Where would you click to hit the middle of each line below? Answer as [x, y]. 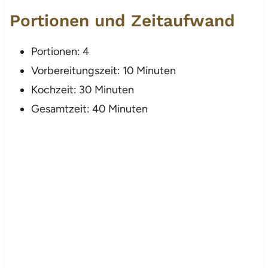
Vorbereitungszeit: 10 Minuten [103, 70]
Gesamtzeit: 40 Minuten [89, 109]
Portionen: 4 [60, 51]
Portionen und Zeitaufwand [122, 20]
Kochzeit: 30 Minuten [82, 89]
